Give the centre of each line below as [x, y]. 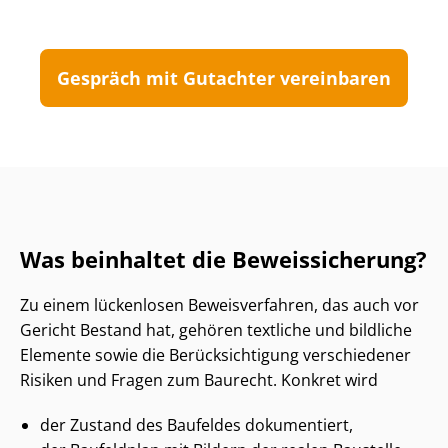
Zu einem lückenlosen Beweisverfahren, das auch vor [219, 305]
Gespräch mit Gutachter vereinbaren [224, 78]
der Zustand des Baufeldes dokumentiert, [196, 425]
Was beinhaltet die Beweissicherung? [223, 260]
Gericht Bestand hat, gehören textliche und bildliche [216, 330]
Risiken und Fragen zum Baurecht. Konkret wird [199, 380]
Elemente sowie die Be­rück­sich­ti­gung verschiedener [215, 355]
